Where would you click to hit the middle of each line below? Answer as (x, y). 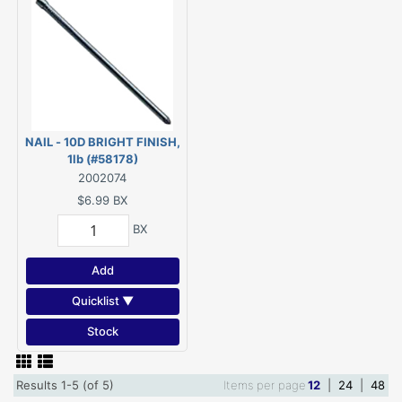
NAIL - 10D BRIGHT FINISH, (102, 141)
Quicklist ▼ (102, 301)
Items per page (265, 385)
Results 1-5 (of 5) (69, 385)
